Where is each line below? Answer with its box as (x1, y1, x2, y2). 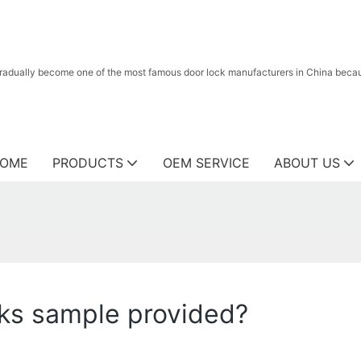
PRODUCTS (52, 155, 123, 171)
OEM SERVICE (163, 155, 250, 171)
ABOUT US (274, 155, 340, 171)
